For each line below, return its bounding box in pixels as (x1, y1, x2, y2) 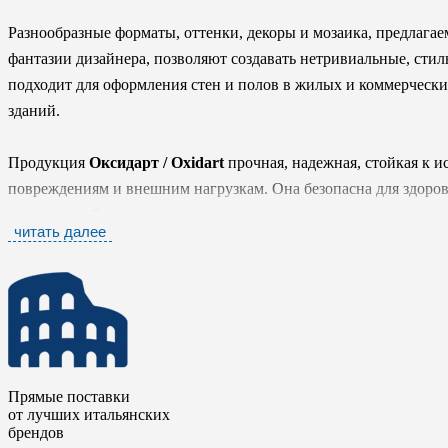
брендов (8, 424, 64, 442)
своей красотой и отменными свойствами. (8, 232, 298, 250)
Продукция (8, 154, 89, 172)
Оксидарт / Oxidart (89, 154, 224, 172)
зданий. (8, 102, 60, 120)
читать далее (14, 223, 106, 241)
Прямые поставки (8, 388, 130, 406)
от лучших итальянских (8, 406, 170, 424)
